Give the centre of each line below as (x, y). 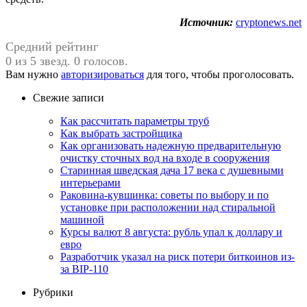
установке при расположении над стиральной (168, 207)
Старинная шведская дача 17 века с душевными (172, 170)
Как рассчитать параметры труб (135, 121)
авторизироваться (102, 74)
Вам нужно (33, 74)
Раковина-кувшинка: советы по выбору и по (164, 195)
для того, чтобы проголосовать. (219, 74)
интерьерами (90, 182)
